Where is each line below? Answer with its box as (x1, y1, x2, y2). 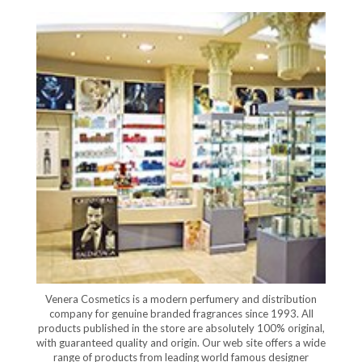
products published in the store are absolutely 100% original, (37, 321, 325, 335)
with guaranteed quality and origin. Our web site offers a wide (36, 335, 326, 349)
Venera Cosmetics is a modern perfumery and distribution (45, 292, 317, 305)
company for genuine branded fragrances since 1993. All (48, 306, 314, 320)
